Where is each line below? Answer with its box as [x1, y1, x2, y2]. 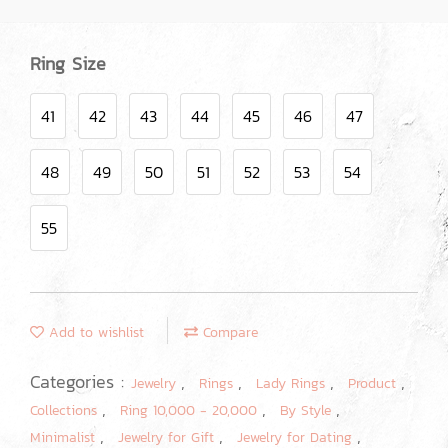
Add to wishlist [44, 322, 144, 343]
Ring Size [30, 50, 106, 77]
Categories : [30, 368, 131, 395]
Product [348, 373, 401, 394]
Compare [198, 322, 258, 343]
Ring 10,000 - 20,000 [120, 400, 262, 421]
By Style [280, 400, 336, 421]
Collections [30, 400, 102, 421]
